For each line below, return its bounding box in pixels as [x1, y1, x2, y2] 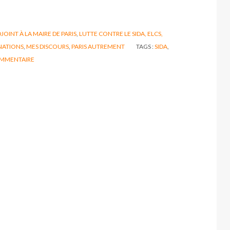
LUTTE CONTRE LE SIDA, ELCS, [79, 29, 163, 37]
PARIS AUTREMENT [71, 42, 125, 50]
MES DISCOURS [26, 42, 69, 50]
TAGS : [136, 42, 155, 50]
